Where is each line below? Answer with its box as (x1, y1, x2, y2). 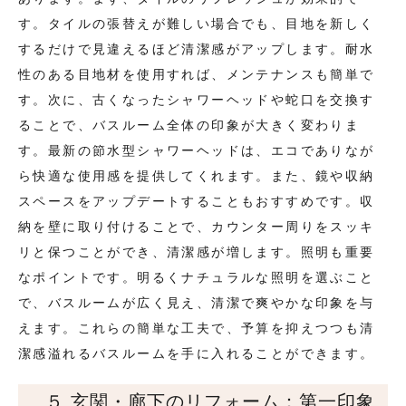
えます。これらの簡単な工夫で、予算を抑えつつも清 (18, 321, 375, 336)
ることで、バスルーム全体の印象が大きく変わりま (18, 118, 361, 133)
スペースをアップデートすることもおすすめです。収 (18, 194, 375, 209)
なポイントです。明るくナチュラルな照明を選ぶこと (18, 270, 375, 285)
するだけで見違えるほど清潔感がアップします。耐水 (18, 42, 375, 57)
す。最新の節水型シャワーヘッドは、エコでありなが (18, 143, 375, 159)
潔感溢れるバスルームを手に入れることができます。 (18, 346, 375, 362)
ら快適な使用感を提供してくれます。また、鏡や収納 (18, 169, 375, 184)
